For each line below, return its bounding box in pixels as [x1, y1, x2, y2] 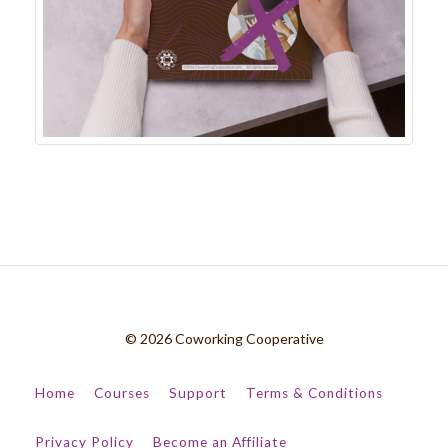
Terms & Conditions [246, 385, 383, 402]
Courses [94, 385, 150, 402]
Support [169, 385, 227, 402]
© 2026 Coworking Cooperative [124, 330, 324, 348]
